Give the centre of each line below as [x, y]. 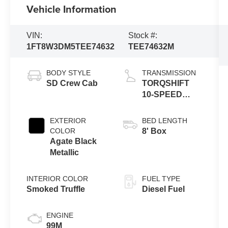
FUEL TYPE [161, 179]
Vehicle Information [72, 9]
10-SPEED [162, 95]
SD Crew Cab [72, 83]
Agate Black [74, 141]
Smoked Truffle [56, 189]
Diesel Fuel [163, 189]
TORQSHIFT [165, 83]
